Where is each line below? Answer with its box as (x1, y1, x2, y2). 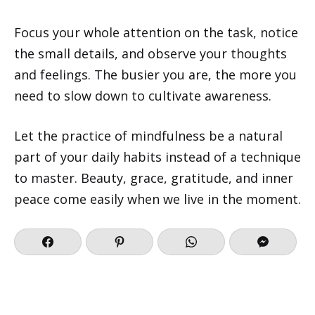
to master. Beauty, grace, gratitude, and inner (14, 169, 293, 186)
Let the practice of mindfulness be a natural (14, 127, 283, 144)
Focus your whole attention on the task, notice (14, 23, 298, 41)
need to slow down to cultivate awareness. (14, 86, 271, 104)
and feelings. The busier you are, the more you (14, 65, 297, 83)
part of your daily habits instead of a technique (14, 148, 301, 165)
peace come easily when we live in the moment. (14, 190, 301, 207)
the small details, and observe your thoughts (14, 44, 287, 62)
